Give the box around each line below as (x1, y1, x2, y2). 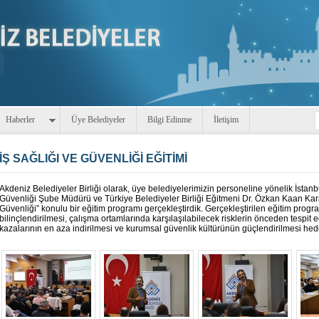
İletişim (214, 115, 239, 125)
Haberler (6, 115, 35, 125)
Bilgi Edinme (147, 115, 192, 125)
